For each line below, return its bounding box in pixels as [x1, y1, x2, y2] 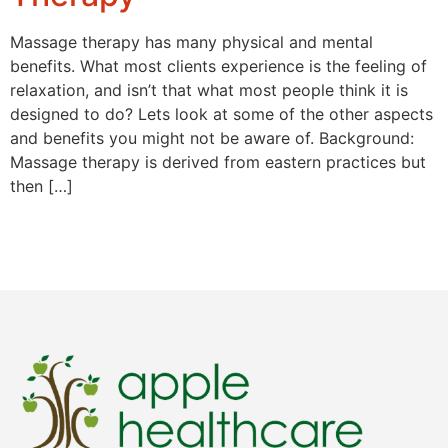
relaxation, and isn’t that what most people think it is [10, 79, 408, 100]
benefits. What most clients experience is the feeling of [10, 55, 427, 76]
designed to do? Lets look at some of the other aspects [10, 103, 433, 124]
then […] [10, 175, 73, 196]
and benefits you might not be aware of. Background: [10, 127, 414, 148]
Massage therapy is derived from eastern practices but [10, 151, 426, 172]
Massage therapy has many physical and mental [10, 31, 373, 52]
